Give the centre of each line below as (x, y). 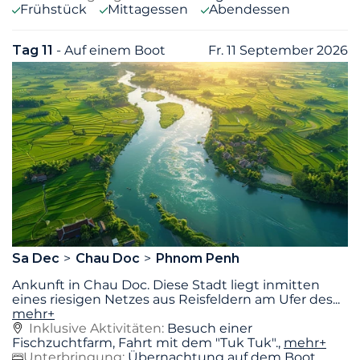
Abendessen (250, 10)
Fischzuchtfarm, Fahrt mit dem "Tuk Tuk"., (148, 342)
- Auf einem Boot (111, 51)
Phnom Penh (197, 258)
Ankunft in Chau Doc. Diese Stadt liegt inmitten (166, 284)
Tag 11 (34, 51)
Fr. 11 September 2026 (278, 51)
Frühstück (53, 10)
